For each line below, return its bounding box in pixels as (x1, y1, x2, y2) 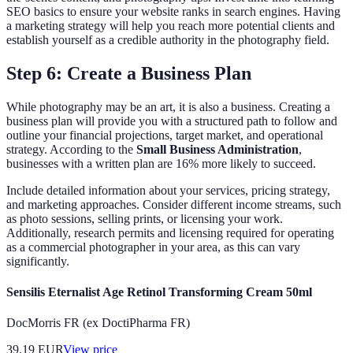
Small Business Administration (136, 142, 299, 156)
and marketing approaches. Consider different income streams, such (6, 197, 341, 211)
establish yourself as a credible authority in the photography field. (6, 33, 329, 47)
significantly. (6, 254, 69, 268)
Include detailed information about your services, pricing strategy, (6, 183, 330, 197)
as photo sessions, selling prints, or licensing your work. (6, 211, 283, 225)
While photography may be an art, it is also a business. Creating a (6, 99, 330, 113)
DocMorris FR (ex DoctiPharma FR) (6, 316, 190, 330)
